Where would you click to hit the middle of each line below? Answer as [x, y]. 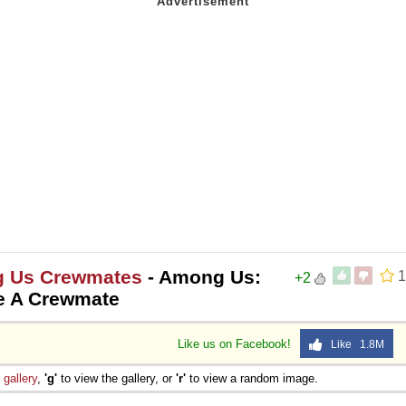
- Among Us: [202, 276]
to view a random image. [252, 378]
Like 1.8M [353, 344]
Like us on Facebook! [236, 343]
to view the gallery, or [116, 378]
